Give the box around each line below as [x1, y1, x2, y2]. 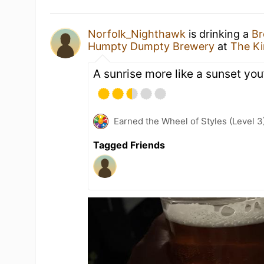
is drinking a [186, 28, 252, 40]
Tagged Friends [93, 139, 166, 151]
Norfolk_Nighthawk [88, 28, 186, 40]
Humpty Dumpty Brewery [88, 40, 215, 52]
